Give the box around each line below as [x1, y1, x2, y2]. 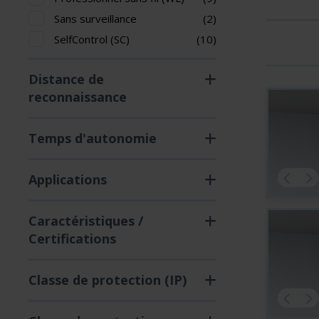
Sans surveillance [54, 11, 137, 26]
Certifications [28, 230, 116, 247]
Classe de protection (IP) [28, 271, 187, 288]
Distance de [28, 70, 104, 88]
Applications [28, 171, 107, 188]
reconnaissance [28, 88, 127, 105]
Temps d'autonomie [28, 130, 157, 147]
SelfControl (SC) [54, 32, 130, 46]
